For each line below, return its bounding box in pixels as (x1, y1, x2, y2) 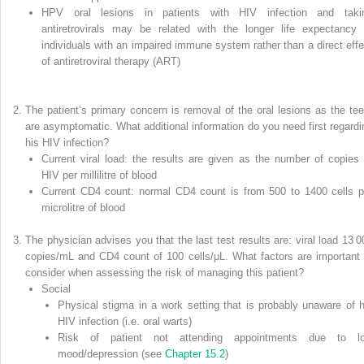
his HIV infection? (25, 136, 109, 149)
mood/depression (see (58, 347, 165, 360)
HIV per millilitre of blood (41, 168, 157, 181)
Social (41, 282, 71, 295)
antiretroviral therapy (54, 54, 149, 67)
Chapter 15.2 (165, 347, 225, 360)
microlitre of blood (41, 201, 125, 214)
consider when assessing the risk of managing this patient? (25, 266, 304, 279)
